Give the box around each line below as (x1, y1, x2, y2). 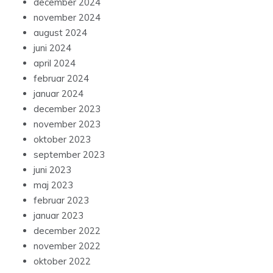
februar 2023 (34, 194, 89, 207)
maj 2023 (34, 179, 73, 191)
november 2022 (34, 240, 101, 252)
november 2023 (34, 118, 101, 130)
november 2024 (34, 12, 101, 24)
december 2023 (34, 103, 101, 115)
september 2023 (34, 149, 105, 161)
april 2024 (34, 57, 76, 69)
